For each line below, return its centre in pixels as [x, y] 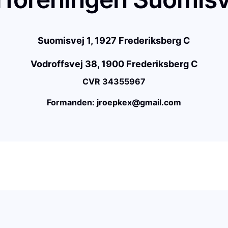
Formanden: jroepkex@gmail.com [114, 103]
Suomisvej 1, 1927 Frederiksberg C [114, 41]
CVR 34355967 [114, 82]
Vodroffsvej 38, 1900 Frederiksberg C [114, 64]
